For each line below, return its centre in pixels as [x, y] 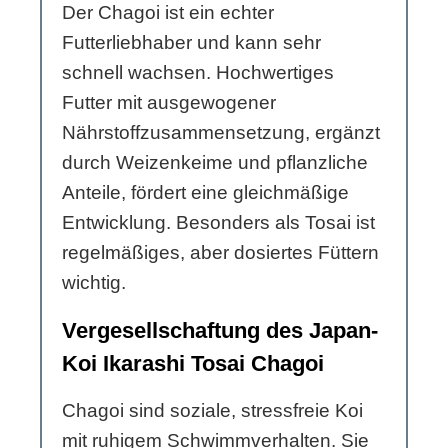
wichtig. [94, 283]
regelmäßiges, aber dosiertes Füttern [220, 253]
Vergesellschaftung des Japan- [220, 331]
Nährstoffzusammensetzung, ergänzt [221, 133]
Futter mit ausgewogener [169, 103]
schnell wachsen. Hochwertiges [198, 73]
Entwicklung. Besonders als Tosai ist [218, 223]
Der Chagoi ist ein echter [168, 13]
